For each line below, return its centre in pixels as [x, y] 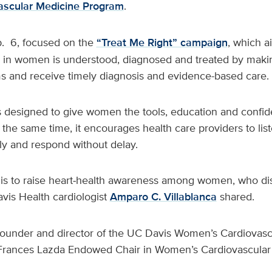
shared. [235, 196]
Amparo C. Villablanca [163, 197]
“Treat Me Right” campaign [162, 42]
